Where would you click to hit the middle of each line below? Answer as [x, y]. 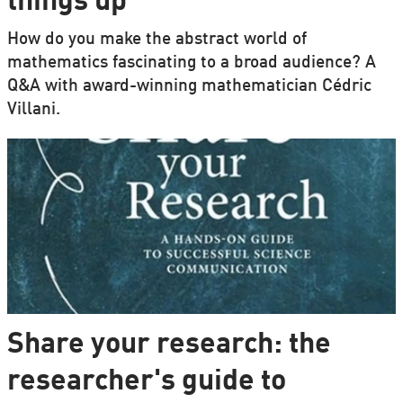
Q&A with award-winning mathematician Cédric [189, 87]
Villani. [33, 110]
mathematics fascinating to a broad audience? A [191, 63]
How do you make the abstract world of [157, 40]
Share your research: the [169, 345]
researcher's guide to [146, 382]
